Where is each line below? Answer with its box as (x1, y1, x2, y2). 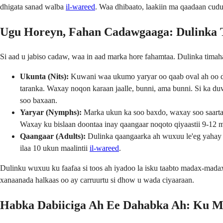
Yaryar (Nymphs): (20, 108, 82, 117)
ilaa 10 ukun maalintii (20, 144, 90, 153)
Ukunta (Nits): (20, 72, 69, 81)
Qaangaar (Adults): (20, 132, 86, 141)
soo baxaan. (20, 96, 57, 105)
